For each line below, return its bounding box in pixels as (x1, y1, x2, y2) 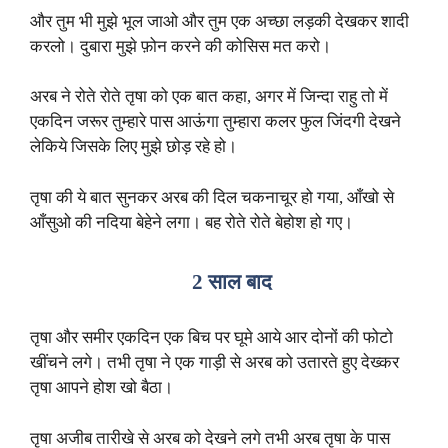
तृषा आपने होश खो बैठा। (30, 378, 173, 398)
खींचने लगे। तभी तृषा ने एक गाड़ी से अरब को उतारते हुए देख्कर (30, 353, 399, 373)
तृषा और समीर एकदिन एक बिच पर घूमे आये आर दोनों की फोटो (30, 328, 393, 348)
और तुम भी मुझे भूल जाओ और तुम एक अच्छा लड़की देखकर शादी (30, 11, 409, 31)
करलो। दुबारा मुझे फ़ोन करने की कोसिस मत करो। (30, 36, 331, 56)
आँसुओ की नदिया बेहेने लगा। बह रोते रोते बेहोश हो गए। (30, 212, 353, 232)
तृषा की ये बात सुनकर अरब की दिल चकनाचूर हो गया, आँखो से (30, 187, 394, 207)
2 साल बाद (191, 270, 272, 295)
